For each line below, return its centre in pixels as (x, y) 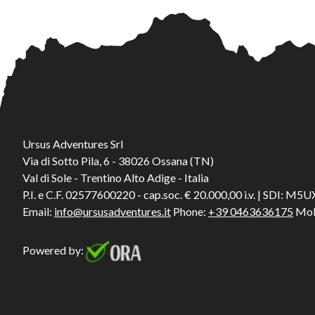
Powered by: (54, 250)
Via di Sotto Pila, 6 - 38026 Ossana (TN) (118, 161)
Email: (38, 212)
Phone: (189, 212)
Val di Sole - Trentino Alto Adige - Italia (116, 178)
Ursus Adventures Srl (73, 144)
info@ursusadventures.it (112, 212)
